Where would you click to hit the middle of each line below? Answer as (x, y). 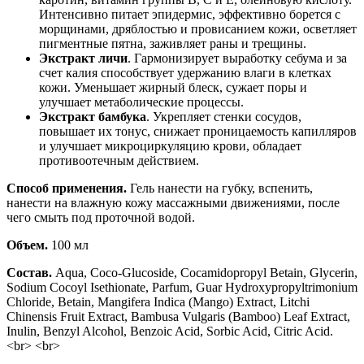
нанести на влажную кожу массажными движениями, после (173, 202)
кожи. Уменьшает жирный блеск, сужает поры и (173, 87)
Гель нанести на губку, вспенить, (220, 188)
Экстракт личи (83, 58)
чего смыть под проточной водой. (101, 217)
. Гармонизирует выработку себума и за (237, 58)
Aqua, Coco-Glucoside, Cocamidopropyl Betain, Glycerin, (205, 272)
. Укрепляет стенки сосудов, (224, 116)
